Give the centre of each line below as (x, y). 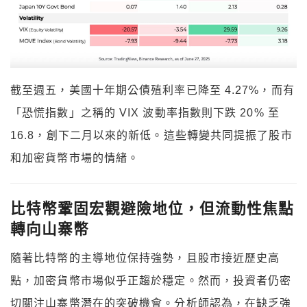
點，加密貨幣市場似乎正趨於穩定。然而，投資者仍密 (151, 281)
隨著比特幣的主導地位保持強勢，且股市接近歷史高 (145, 258)
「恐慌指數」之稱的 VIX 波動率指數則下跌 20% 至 (145, 112)
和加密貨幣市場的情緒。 (75, 158)
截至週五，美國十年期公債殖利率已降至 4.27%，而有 (152, 90)
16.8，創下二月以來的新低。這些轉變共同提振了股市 (151, 135)
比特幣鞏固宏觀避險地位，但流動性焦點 (152, 208)
